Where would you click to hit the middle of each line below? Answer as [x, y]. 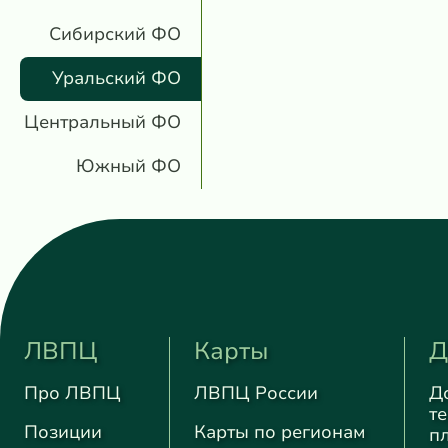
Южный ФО [128, 165]
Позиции [63, 431]
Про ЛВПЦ [72, 392]
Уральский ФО [116, 77]
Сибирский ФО [115, 33]
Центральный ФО [102, 121]
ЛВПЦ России [256, 392]
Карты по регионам [279, 431]
